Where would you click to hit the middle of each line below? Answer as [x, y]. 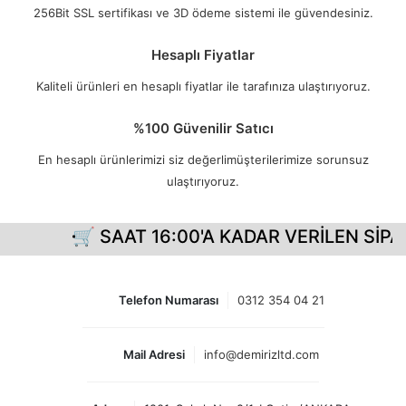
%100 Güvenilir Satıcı [203, 128]
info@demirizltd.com [261, 354]
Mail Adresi [154, 354]
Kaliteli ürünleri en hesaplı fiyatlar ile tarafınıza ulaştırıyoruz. [203, 86]
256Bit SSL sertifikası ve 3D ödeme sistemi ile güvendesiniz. [203, 13]
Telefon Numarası [168, 300]
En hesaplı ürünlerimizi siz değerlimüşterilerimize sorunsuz [203, 159]
